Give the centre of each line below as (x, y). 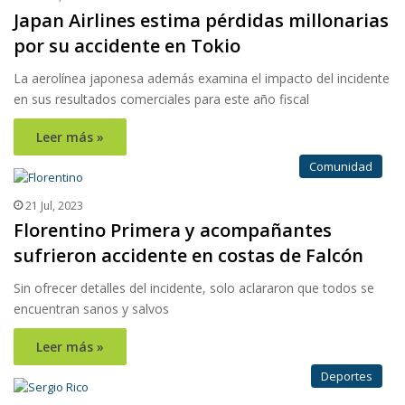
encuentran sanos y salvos (91, 309)
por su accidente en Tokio (127, 46)
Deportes (347, 377)
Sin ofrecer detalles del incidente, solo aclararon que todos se (194, 288)
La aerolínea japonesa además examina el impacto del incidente (202, 79)
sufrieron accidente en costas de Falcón (188, 256)
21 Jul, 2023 (54, 206)
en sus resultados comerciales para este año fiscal (161, 99)
